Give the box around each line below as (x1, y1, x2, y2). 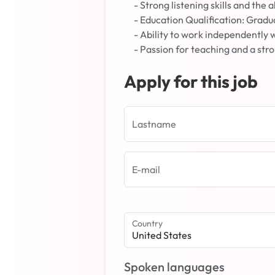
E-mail (132, 163, 160, 176)
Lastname (132, 118, 176, 130)
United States (132, 228, 192, 241)
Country (132, 218, 163, 229)
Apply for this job (124, 71, 258, 92)
